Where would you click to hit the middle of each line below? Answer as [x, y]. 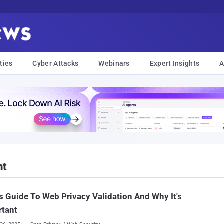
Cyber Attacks [56, 63]
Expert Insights [175, 63]
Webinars [114, 63]
